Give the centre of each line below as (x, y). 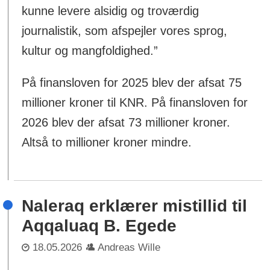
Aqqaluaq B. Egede (99, 226)
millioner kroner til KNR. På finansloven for (135, 103)
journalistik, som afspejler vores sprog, (125, 31)
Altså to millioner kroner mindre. (107, 143)
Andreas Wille (129, 247)
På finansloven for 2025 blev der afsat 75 (132, 83)
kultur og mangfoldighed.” (90, 51)
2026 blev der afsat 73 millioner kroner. (126, 123)
